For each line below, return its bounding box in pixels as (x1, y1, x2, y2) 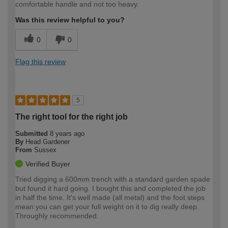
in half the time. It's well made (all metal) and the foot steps (15, 193, 205, 202)
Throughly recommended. (15, 211, 99, 220)
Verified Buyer (25, 159, 70, 168)
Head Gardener (25, 137, 70, 146)
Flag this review (15, 57, 66, 66)
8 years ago (50, 129, 84, 137)
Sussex (34, 146, 56, 154)
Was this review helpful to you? (15, 15, 125, 24)
